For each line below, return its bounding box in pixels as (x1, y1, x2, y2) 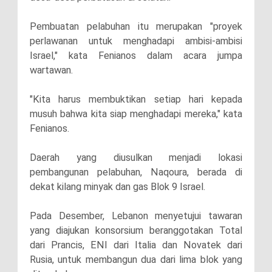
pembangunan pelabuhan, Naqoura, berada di (30, 166, 242, 178)
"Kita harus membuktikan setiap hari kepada (30, 93, 242, 105)
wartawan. (30, 64, 75, 76)
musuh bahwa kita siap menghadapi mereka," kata (30, 107, 242, 120)
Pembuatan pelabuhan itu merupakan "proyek (30, 20, 242, 32)
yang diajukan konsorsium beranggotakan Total (30, 224, 242, 236)
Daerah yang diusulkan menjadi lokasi (30, 151, 242, 163)
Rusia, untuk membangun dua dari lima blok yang (30, 253, 242, 265)
